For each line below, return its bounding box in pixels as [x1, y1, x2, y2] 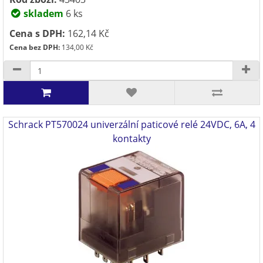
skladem [21, 7, 63, 20]
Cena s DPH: [9, 27, 65, 40]
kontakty [112, 132, 151, 145]
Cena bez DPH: [9, 42, 60, 52]
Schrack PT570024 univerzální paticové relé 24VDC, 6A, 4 [8, 118, 255, 131]
